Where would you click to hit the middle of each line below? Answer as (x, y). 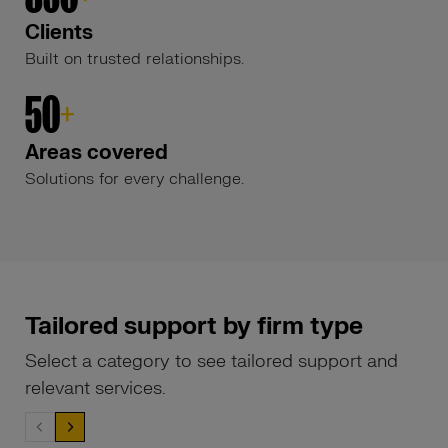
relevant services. (95, 388)
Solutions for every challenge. (134, 179)
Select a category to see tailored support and (211, 361)
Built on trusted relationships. (134, 59)
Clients (59, 32)
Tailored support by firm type (194, 326)
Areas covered (96, 152)
